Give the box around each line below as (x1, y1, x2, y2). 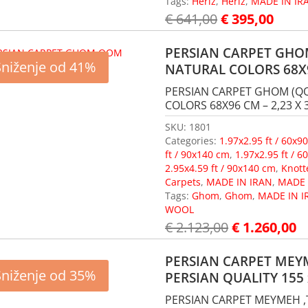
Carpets (165, 175, 201, 188)
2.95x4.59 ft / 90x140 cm (165, 161, 276, 175)
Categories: (165, 133, 220, 147)
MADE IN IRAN (206, 175, 273, 188)
